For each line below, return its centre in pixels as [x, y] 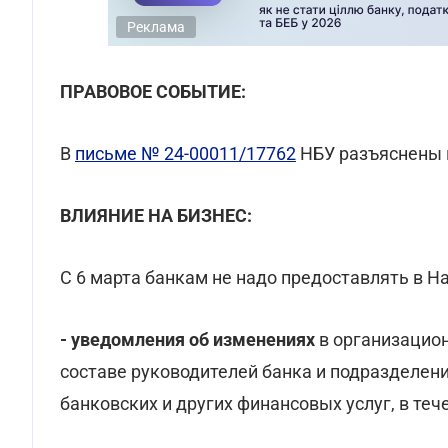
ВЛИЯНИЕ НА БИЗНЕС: [156, 215]
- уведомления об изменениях [187, 339]
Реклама [156, 27]
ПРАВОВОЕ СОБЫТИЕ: [153, 91]
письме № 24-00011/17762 [185, 153]
